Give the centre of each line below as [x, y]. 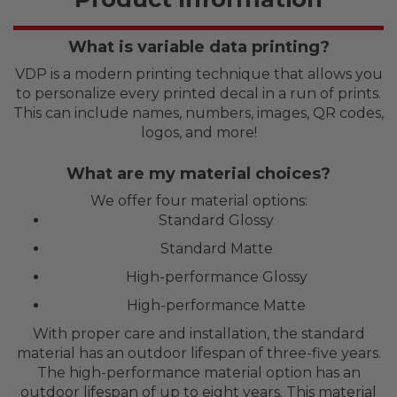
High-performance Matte [216, 305]
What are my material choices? [198, 173]
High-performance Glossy [216, 276]
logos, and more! [198, 132]
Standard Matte [216, 248]
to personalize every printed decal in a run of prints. [198, 93]
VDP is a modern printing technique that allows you [198, 74]
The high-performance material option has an [198, 372]
